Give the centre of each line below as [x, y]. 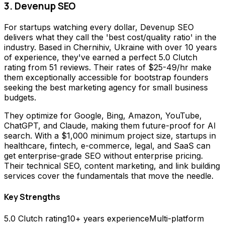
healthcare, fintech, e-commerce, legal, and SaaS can [107, 145]
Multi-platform [177, 219]
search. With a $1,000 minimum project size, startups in [110, 135]
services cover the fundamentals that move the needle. [109, 176]
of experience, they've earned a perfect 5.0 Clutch [101, 57]
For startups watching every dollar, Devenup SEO [99, 27]
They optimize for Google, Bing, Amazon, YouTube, [103, 115]
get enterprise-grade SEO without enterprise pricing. [103, 155]
